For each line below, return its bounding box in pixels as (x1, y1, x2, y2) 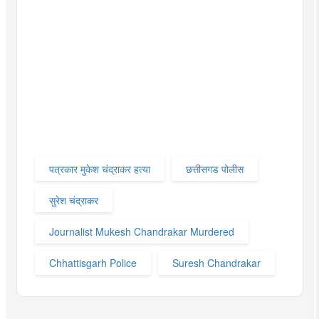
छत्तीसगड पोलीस (185, 162, 244, 177)
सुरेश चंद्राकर (48, 193, 98, 208)
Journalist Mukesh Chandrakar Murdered (48, 224, 234, 239)
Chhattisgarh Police (48, 256, 137, 271)
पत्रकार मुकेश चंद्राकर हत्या (48, 162, 150, 177)
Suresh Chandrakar (172, 256, 261, 271)
